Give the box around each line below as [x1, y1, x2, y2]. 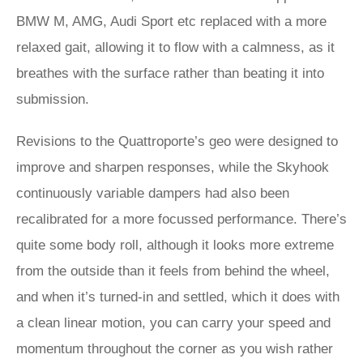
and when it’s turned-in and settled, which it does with [16, 289, 340, 305]
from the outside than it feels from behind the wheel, [16, 263, 330, 279]
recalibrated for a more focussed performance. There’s [16, 211, 347, 227]
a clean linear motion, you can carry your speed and [16, 315, 331, 331]
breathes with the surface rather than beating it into [16, 66, 324, 81]
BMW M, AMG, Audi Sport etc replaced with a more [16, 14, 327, 29]
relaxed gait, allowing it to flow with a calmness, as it [16, 40, 335, 55]
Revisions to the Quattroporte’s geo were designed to [16, 134, 338, 149]
